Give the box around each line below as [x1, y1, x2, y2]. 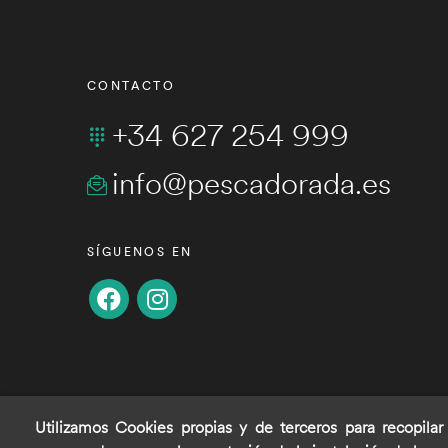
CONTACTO [87, 78, 176, 93]
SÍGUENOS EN [87, 244, 193, 259]
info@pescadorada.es [112, 164, 391, 202]
